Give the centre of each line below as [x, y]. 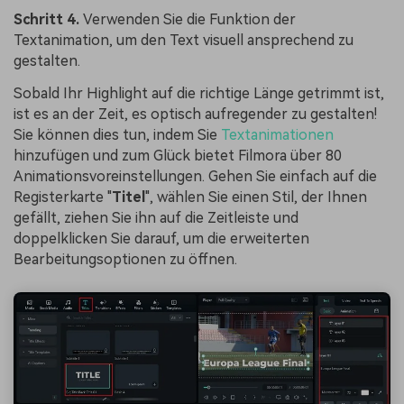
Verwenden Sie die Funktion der [189, 20]
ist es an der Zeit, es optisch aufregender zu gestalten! [195, 114]
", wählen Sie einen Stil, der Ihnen [256, 197]
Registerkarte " [63, 197]
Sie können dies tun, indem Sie [117, 134]
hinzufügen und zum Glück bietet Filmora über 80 [178, 155]
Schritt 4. [48, 20]
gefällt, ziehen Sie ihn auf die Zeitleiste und [156, 217]
